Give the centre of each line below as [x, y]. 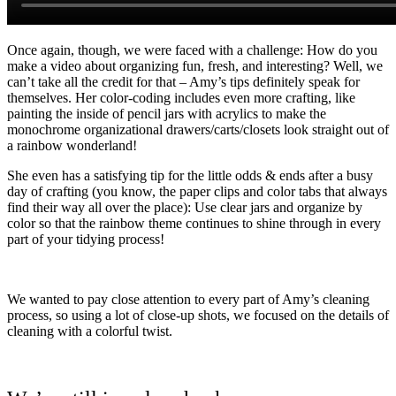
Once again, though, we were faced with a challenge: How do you [192, 50]
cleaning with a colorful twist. [91, 331]
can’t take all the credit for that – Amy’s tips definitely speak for [183, 82]
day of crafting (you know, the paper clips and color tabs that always [197, 192]
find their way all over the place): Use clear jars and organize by [185, 208]
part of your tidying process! [86, 240]
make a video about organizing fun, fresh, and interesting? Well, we [195, 66]
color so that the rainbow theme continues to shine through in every [194, 224]
